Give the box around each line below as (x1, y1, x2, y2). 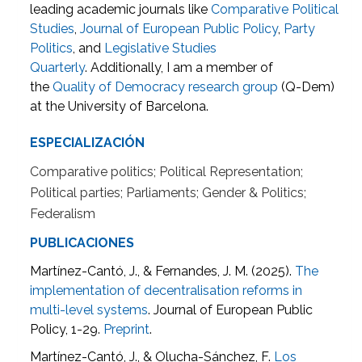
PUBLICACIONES (30, 235, 135, 251)
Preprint (103, 322, 150, 338)
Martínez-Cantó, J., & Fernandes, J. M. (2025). (30, 263, 296, 280)
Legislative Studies (104, 40, 217, 57)
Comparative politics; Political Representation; (30, 164, 304, 180)
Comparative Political (211, 2, 339, 18)
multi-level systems (30, 302, 149, 318)
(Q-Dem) (278, 79, 335, 95)
